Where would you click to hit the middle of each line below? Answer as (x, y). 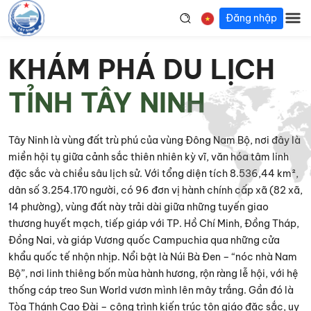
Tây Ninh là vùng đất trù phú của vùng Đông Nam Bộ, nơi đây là (154, 140)
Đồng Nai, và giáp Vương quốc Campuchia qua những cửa (144, 240)
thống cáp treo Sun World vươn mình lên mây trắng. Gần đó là (151, 290)
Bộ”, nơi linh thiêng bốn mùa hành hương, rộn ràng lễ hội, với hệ (153, 274)
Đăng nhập (251, 18)
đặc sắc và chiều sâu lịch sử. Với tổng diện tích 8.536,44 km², (153, 174)
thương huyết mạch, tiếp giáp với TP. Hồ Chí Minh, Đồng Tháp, (154, 224)
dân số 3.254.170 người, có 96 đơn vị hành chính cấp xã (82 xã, (155, 190)
